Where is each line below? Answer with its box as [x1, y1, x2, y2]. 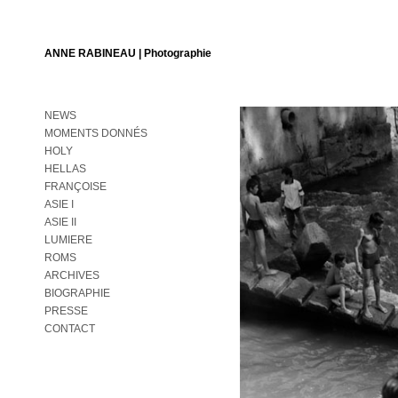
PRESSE [44, 305, 88, 317]
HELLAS [44, 163, 86, 175]
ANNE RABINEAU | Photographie [44, 47, 211, 60]
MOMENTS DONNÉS [44, 127, 147, 139]
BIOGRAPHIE [44, 287, 110, 299]
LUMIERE [44, 234, 92, 246]
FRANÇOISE [44, 180, 107, 193]
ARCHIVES [44, 269, 99, 282]
